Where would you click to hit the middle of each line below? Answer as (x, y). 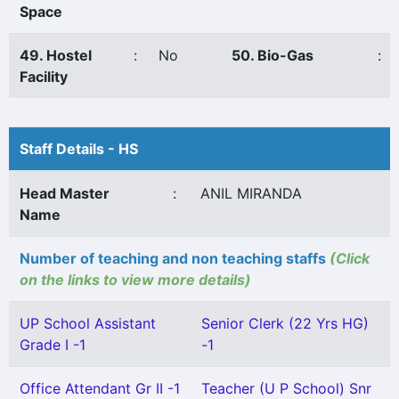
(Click (350, 258)
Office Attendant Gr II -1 (100, 388)
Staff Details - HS (79, 149)
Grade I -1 (53, 345)
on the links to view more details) (135, 280)
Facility (44, 77)
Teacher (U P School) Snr (286, 388)
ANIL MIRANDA (251, 193)
